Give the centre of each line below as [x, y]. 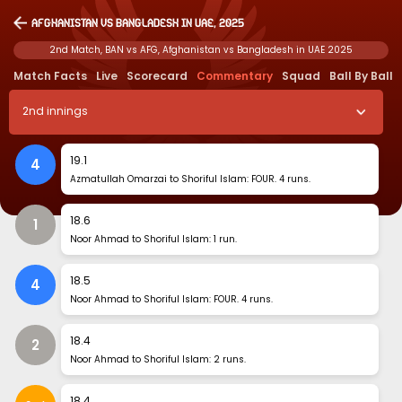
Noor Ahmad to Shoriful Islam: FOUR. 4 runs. [172, 299]
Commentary [235, 76]
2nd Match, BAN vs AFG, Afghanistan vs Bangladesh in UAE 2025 [201, 50]
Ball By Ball [361, 76]
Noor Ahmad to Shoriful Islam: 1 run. [154, 239]
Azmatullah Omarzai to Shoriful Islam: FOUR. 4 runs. [191, 179]
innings [67, 111]
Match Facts [50, 76]
